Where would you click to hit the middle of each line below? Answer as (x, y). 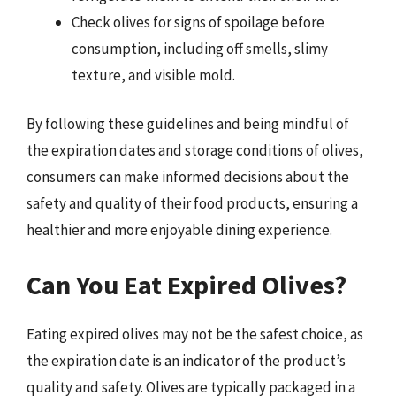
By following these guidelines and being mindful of (188, 124)
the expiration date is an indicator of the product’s (186, 360)
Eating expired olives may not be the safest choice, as (195, 334)
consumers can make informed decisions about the (188, 177)
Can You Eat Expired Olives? (187, 284)
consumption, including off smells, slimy (200, 48)
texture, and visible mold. (153, 75)
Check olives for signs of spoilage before (198, 22)
